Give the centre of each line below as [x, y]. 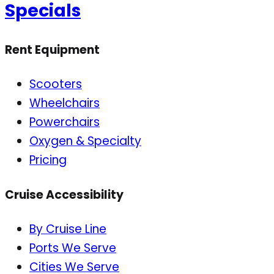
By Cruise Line [68, 229]
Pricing [48, 160]
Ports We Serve [73, 248]
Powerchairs [65, 122]
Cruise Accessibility [64, 194]
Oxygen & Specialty [85, 141]
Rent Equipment [52, 50]
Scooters [56, 84]
